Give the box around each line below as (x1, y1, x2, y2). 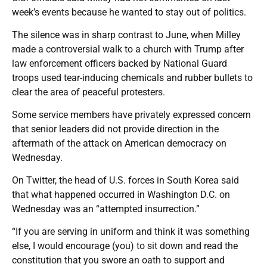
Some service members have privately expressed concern (12, 108, 251, 120)
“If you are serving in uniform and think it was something (12, 225, 250, 237)
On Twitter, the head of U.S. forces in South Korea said (12, 174, 239, 186)
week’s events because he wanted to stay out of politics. (12, 6, 246, 18)
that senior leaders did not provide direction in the (12, 123, 219, 135)
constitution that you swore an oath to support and (12, 254, 225, 266)
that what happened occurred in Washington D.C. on (12, 188, 230, 200)
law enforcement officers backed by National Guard (12, 57, 227, 69)
